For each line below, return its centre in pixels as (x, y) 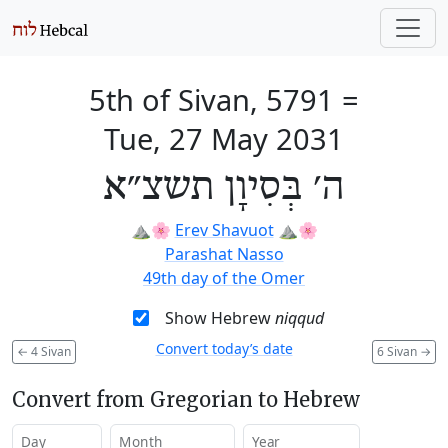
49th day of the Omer (224, 278)
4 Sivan (49, 351)
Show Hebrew (219, 318)
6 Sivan (398, 351)
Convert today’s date (224, 348)
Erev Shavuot (224, 230)
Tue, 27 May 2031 (224, 138)
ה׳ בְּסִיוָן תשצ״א (224, 188)
